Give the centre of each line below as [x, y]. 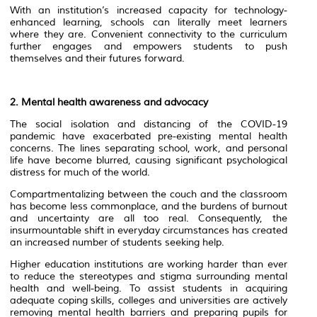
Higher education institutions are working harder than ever [149, 264]
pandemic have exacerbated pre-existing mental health [149, 136]
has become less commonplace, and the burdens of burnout [149, 206]
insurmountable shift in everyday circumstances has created [149, 230]
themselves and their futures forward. [97, 58]
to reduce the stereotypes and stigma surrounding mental [149, 276]
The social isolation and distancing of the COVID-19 [149, 124]
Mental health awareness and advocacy [115, 102]
